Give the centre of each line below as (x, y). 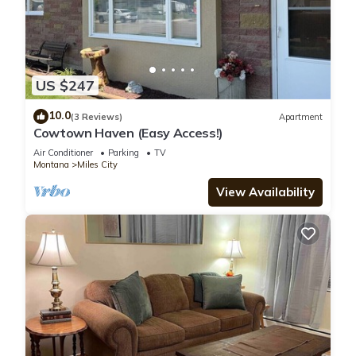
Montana (51, 165)
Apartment (301, 116)
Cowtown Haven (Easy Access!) (129, 133)
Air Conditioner (63, 153)
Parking (124, 153)
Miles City (97, 165)
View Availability (265, 192)
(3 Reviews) (97, 116)
